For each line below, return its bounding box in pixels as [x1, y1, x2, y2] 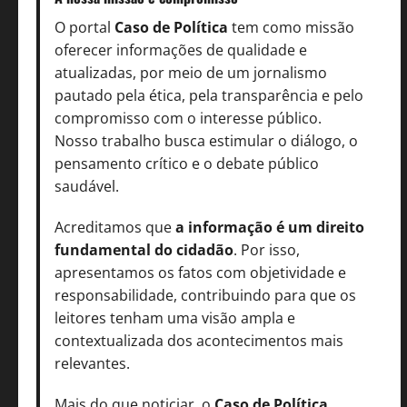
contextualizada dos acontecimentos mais [55, 330, 343, 351]
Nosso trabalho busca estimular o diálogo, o [55, 130, 358, 151]
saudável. [55, 175, 119, 196]
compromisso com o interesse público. [55, 107, 322, 128]
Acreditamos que [55, 216, 175, 237]
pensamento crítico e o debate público [55, 153, 319, 174]
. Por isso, [233, 239, 300, 260]
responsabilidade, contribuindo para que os [55, 284, 356, 305]
